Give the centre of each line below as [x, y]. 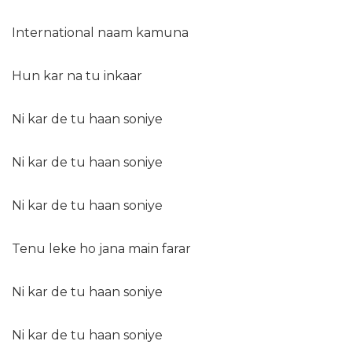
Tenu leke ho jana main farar [101, 249]
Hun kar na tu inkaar [77, 76]
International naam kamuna [100, 33]
